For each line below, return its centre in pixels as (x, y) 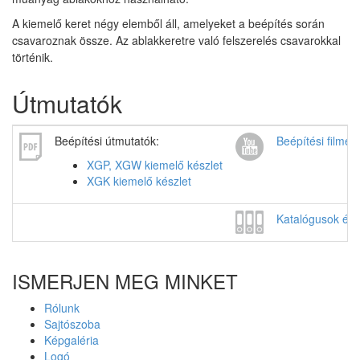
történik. (33, 57)
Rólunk (62, 308)
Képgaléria (72, 340)
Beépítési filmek (317, 141)
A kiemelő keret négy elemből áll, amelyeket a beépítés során (168, 23)
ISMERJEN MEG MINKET (125, 281)
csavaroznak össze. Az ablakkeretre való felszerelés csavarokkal (176, 40)
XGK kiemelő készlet (139, 181)
